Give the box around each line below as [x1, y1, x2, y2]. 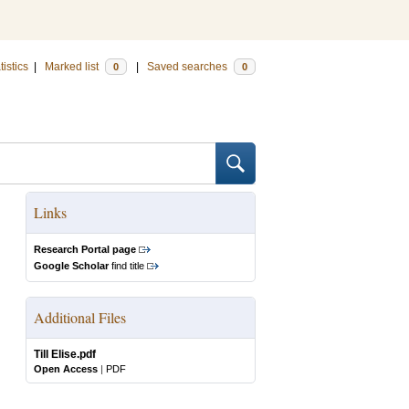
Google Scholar [34, 260, 109, 271]
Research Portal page [34, 244, 136, 255]
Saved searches [147, 60, 230, 73]
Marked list [45, 60, 101, 73]
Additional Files [34, 308, 126, 327]
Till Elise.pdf [34, 348, 96, 361]
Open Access [34, 363, 98, 374]
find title [109, 260, 144, 271]
